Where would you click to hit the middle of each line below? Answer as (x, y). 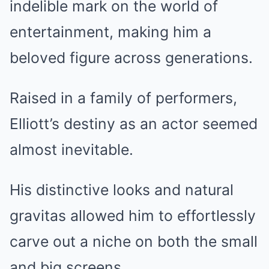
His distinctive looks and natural (122, 190)
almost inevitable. (71, 150)
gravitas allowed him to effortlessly (133, 216)
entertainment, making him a (110, 32)
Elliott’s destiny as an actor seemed (134, 124)
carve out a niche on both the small (134, 241)
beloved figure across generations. (131, 58)
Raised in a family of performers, (123, 98)
